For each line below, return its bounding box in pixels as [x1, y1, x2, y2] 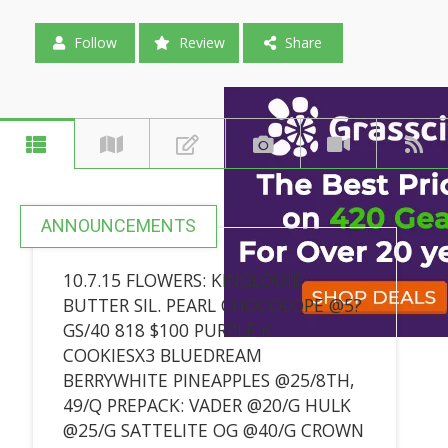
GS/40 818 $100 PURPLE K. [62, 317, 276, 342]
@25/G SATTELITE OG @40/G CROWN [62, 417, 364, 442]
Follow [70, 33, 117, 52]
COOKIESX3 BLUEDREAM [62, 342, 262, 367]
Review [174, 33, 225, 52]
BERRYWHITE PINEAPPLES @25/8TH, [62, 367, 355, 392]
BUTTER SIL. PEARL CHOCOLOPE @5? [62, 292, 362, 317]
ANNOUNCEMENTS [40, 214, 196, 236]
